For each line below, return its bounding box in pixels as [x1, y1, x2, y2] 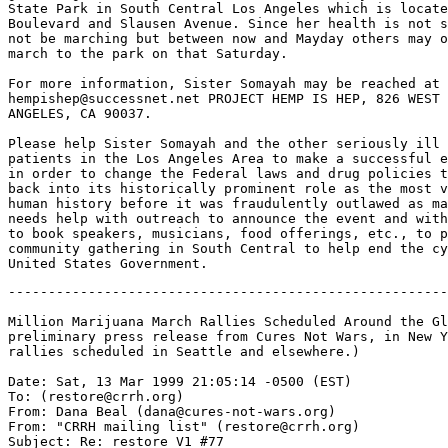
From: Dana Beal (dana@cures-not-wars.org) [8, 404, 336, 419]
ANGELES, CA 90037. [8, 106, 152, 121]
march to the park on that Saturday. [8, 46, 288, 61]
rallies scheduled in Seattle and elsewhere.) [8, 344, 360, 359]
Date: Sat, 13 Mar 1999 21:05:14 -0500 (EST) [8, 374, 352, 389]
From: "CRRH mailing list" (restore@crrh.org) [8, 419, 360, 434]
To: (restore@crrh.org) [8, 389, 184, 404]
